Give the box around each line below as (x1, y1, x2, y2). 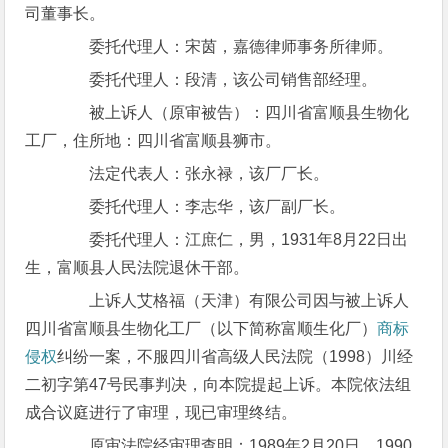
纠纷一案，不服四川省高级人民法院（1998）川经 (57, 348, 414, 365)
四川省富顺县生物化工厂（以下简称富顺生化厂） (25, 320, 378, 337)
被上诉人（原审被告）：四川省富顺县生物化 (57, 104, 410, 121)
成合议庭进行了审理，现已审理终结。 (25, 404, 298, 421)
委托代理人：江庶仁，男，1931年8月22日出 (57, 231, 409, 248)
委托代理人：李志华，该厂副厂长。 (57, 198, 346, 215)
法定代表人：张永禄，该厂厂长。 (57, 165, 330, 182)
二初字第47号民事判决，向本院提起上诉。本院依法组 (25, 376, 412, 393)
